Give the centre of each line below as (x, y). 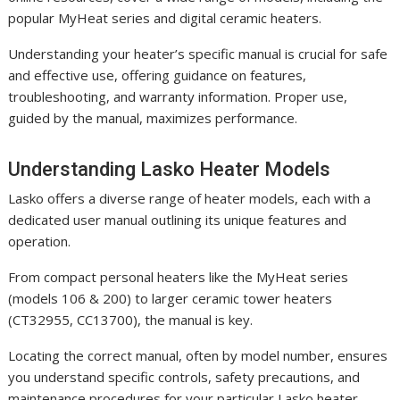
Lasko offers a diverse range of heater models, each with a (190, 199)
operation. (40, 242)
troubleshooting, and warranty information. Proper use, (178, 97)
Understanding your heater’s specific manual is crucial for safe (198, 54)
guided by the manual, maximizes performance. (153, 118)
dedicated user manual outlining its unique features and (178, 220)
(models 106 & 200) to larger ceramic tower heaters (171, 299)
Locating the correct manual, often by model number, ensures (198, 356)
